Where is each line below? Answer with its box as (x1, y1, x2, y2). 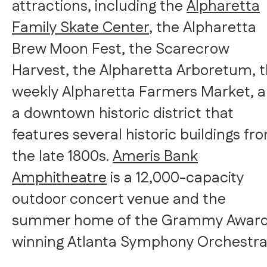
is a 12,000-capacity (107, 167, 244, 189)
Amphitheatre (12, 167, 107, 189)
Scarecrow (156, 38, 229, 60)
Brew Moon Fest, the (12, 38, 156, 60)
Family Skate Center (12, 17, 149, 39)
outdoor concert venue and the (12, 188, 226, 210)
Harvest (12, 60, 66, 82)
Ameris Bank (113, 145, 198, 167)
